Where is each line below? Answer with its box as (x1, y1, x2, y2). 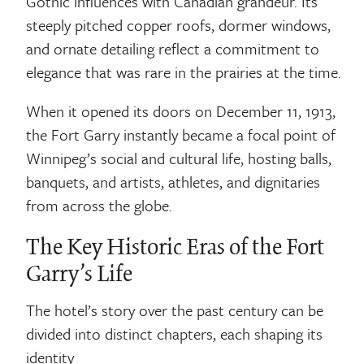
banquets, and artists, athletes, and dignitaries (26, 171, 321, 193)
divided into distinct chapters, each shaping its (26, 323, 323, 345)
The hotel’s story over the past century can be (26, 299, 324, 322)
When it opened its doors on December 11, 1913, (26, 100, 336, 123)
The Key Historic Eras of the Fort (26, 235, 325, 261)
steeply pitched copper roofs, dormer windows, (26, 13, 331, 36)
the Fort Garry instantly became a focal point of (26, 123, 336, 146)
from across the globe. (26, 194, 173, 217)
